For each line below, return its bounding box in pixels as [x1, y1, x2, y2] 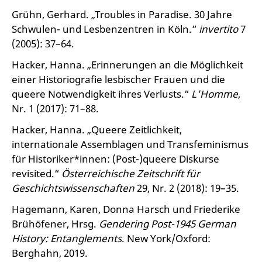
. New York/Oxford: [122, 232, 211, 245]
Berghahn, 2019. [12, 246, 88, 260]
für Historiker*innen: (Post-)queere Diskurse [12, 152, 219, 166]
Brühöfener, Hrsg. [12, 217, 99, 230]
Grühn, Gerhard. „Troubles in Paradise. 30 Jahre [12, 8, 232, 21]
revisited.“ [12, 167, 61, 180]
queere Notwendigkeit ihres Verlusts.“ [12, 87, 191, 101]
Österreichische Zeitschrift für [61, 167, 200, 180]
